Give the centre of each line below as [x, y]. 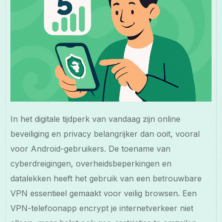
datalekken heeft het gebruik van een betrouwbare [106, 178]
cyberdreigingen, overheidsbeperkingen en [91, 163]
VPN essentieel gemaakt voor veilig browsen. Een [104, 193]
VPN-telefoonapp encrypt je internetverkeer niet [102, 208]
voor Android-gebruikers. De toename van [91, 148]
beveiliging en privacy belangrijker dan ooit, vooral [105, 134]
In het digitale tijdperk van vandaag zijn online [96, 119]
